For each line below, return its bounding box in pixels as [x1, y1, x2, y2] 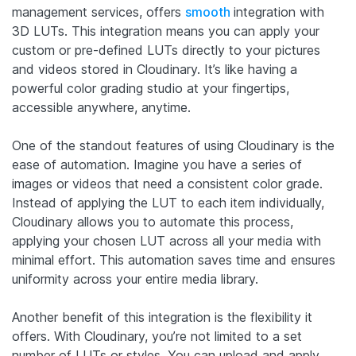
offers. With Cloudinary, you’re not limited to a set [12, 328, 302, 345]
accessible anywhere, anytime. [12, 99, 191, 116]
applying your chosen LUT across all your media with [12, 233, 321, 250]
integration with [234, 4, 324, 21]
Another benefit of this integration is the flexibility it [12, 309, 312, 326]
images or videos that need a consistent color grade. [12, 176, 323, 192]
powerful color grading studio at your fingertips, [12, 80, 289, 97]
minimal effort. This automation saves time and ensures [12, 252, 335, 269]
